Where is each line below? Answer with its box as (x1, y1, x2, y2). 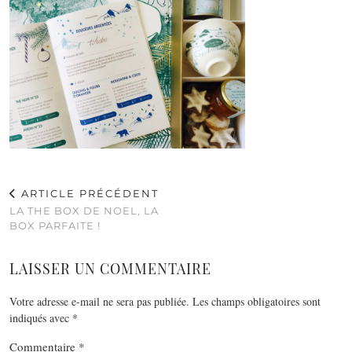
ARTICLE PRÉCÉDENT (17, 186, 159, 200)
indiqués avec (9, 310, 72, 325)
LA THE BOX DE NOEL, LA (9, 203, 159, 217)
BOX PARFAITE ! (9, 218, 101, 232)
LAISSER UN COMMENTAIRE (9, 258, 211, 278)
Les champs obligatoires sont (192, 293, 321, 309)
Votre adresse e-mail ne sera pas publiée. (9, 293, 189, 309)
